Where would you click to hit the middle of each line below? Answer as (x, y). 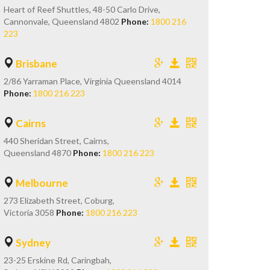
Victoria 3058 (30, 212)
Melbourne (42, 183)
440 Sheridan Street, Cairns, (56, 141)
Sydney (33, 243)
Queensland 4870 (38, 153)
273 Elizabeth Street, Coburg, (59, 200)
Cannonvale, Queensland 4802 (62, 21)
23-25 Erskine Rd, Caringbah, (58, 260)
